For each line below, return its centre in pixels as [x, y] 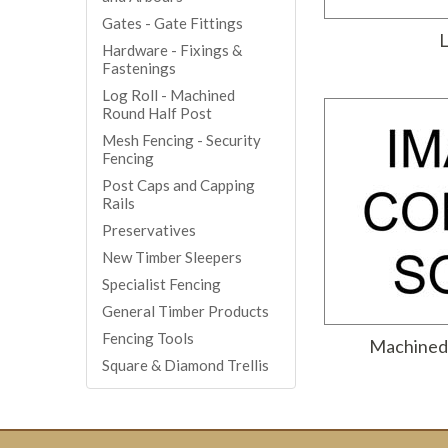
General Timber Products [185, 311]
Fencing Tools [147, 338]
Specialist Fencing [161, 284]
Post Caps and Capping [178, 185]
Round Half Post [156, 113]
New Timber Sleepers [171, 257]
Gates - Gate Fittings [172, 23]
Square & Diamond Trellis [185, 365]
